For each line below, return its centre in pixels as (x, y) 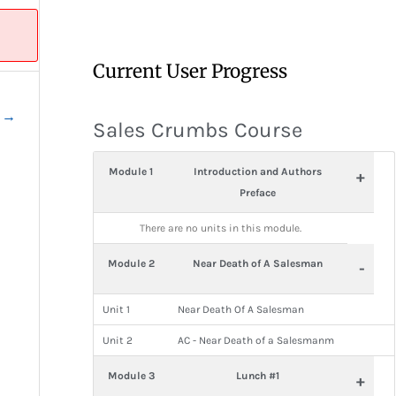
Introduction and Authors (258, 171)
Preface (258, 193)
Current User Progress (190, 71)
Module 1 (131, 171)
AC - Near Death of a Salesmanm (255, 340)
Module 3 (131, 376)
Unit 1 (116, 309)
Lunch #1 (258, 376)
